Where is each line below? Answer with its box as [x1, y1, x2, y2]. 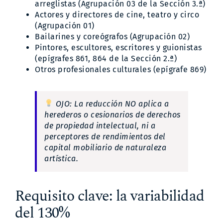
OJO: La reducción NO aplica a [53, 99, 169, 109]
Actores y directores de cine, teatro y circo [35, 9, 199, 19]
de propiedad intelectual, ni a [44, 120, 155, 130]
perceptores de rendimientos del [44, 131, 166, 141]
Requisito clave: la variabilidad [15, 184, 204, 208]
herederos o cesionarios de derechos [44, 110, 181, 119]
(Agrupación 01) [35, 20, 95, 30]
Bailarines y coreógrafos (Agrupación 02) [35, 31, 190, 41]
